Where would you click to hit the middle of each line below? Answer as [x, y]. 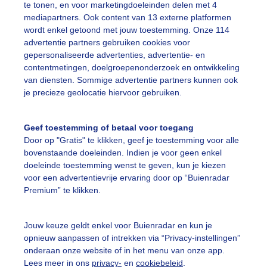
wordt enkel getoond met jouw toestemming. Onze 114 [127, 30]
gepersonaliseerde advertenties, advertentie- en [114, 55]
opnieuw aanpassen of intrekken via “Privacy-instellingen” [132, 237]
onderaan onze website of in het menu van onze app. [124, 250]
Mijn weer [171, 201]
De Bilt [168, 226]
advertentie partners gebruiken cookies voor [107, 43]
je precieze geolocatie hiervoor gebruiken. [103, 93]
